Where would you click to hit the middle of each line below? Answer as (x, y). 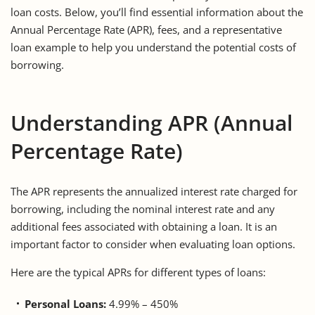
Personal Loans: (65, 303)
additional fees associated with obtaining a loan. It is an (144, 226)
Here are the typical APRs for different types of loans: (138, 272)
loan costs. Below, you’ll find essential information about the (157, 12)
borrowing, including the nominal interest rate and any (143, 208)
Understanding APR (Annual (152, 122)
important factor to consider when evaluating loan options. (153, 244)
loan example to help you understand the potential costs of (153, 47)
